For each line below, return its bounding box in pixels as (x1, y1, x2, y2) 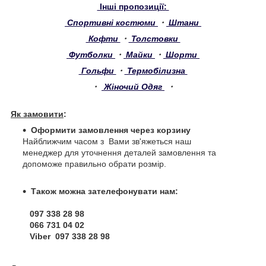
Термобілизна (124, 66, 188, 76)
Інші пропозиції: (97, 2, 169, 12)
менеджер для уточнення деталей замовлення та (23, 148, 216, 158)
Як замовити (11, 109, 64, 119)
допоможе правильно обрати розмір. (23, 159, 166, 169)
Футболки (66, 50, 115, 60)
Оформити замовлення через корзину (31, 125, 191, 135)
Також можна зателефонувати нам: (31, 186, 178, 197)
